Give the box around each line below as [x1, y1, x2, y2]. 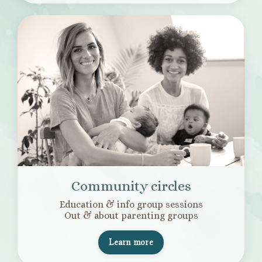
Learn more [109, 237, 153, 248]
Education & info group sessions [59, 199, 203, 211]
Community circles [71, 178, 191, 195]
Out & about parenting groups [64, 210, 198, 222]
